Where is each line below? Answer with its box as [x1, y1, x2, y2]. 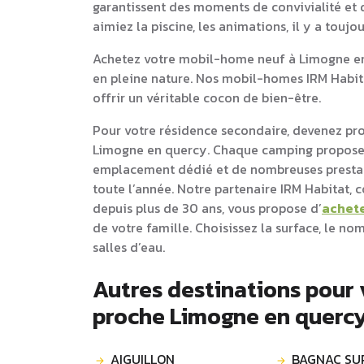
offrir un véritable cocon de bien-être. [93, 87, 321, 107]
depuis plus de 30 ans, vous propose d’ [93, 197, 322, 218]
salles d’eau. [93, 236, 165, 257]
